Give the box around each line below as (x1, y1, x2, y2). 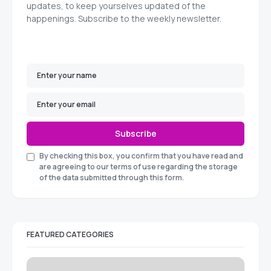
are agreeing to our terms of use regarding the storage (39, 162, 238, 172)
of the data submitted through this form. (39, 172, 184, 183)
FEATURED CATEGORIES (27, 229, 114, 240)
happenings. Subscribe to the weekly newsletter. (27, 13, 221, 25)
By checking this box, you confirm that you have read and (39, 151, 243, 162)
